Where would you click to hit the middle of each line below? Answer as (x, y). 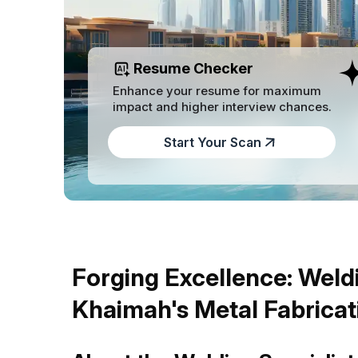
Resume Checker (193, 69)
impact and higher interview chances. (222, 107)
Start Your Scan (213, 143)
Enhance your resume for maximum (217, 91)
